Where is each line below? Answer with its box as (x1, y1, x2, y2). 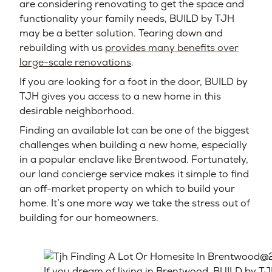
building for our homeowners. (19, 211, 158, 225)
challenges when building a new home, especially (19, 138, 247, 152)
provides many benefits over (105, 41, 239, 55)
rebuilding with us (19, 41, 105, 55)
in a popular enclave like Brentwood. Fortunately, (19, 153, 248, 166)
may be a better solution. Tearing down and (19, 27, 223, 40)
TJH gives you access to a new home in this (19, 90, 221, 103)
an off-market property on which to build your (19, 182, 235, 195)
